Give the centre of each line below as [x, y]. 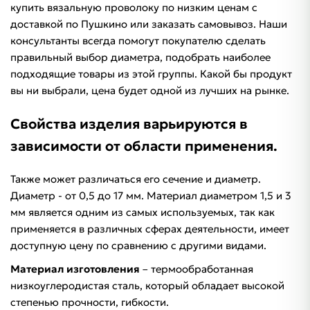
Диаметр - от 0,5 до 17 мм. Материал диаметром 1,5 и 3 [151, 195]
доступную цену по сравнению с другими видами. [138, 245]
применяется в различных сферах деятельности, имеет [150, 229]
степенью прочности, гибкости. [90, 302]
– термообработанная [198, 269]
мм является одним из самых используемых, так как [143, 212]
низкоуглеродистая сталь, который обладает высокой [147, 285]
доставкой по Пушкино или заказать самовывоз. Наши [149, 24]
